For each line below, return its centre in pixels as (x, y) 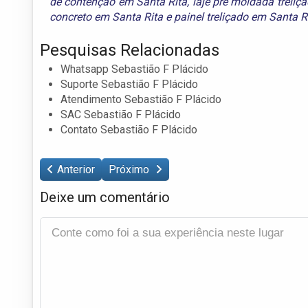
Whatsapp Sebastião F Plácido (134, 69)
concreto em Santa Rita (106, 16)
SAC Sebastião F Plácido (121, 114)
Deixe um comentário (105, 197)
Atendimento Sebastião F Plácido (141, 99)
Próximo (130, 169)
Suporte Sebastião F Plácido (129, 84)
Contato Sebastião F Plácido (129, 129)
